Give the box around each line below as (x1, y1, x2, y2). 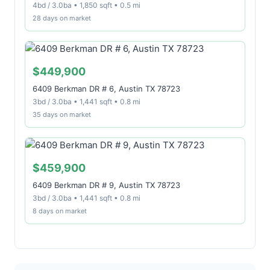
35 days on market (33, 110, 91, 119)
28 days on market (33, 14, 91, 22)
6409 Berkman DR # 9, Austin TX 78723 (33, 180, 180, 190)
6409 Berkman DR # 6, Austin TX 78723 (33, 84, 180, 93)
